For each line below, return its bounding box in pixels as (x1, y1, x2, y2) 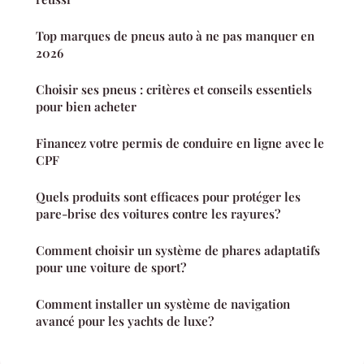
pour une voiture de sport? (36, 258, 186, 275)
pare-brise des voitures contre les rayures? (36, 205, 280, 222)
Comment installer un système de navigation (36, 295, 290, 312)
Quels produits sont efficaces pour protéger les (36, 188, 301, 205)
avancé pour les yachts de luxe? (36, 312, 214, 329)
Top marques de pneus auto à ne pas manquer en (36, 27, 314, 44)
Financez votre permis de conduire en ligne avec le (36, 134, 324, 151)
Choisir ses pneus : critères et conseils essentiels (36, 80, 312, 97)
